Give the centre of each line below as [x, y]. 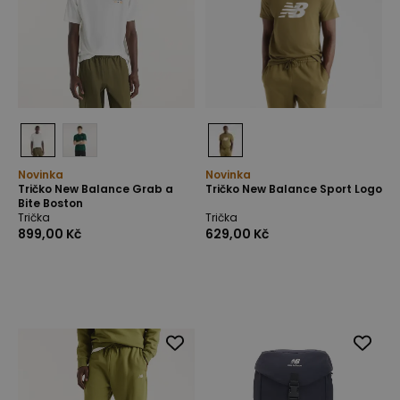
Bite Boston [50, 203]
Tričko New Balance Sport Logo [294, 189]
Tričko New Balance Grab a [96, 189]
